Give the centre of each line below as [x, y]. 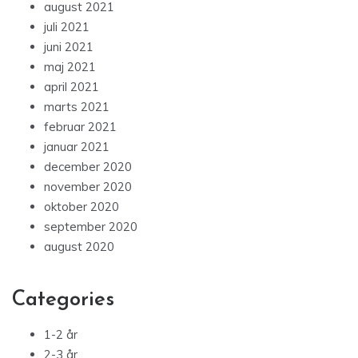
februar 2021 [80, 127]
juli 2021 [67, 27]
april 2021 [72, 87]
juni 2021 [69, 47]
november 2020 [88, 187]
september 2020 [91, 227]
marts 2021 [77, 107]
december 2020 [88, 167]
